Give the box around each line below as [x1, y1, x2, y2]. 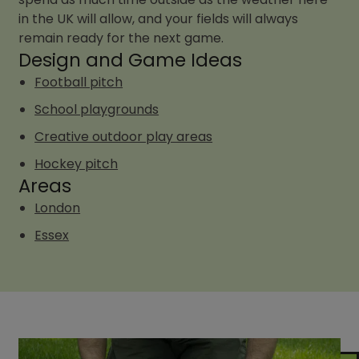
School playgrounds [34, 100, 159, 119]
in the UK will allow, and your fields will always [18, 10, 299, 29]
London [34, 199, 81, 218]
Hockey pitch [34, 155, 119, 174]
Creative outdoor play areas [34, 127, 213, 147]
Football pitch [34, 73, 123, 92]
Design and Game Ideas [18, 47, 243, 74]
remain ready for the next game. [18, 29, 224, 48]
